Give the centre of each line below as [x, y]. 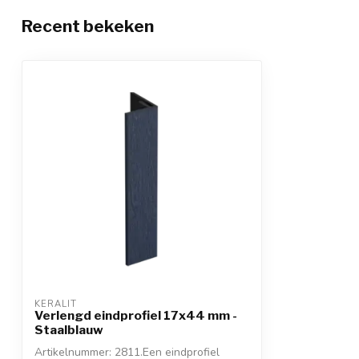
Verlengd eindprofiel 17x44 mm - [136, 315]
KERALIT [56, 304]
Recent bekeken [88, 26]
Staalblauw [69, 329]
